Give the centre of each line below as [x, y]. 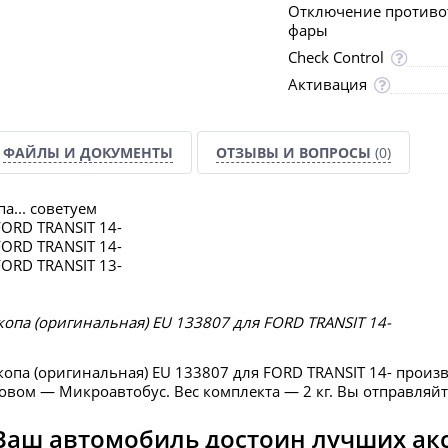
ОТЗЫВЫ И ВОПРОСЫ [295, 152]
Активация [327, 84]
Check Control [336, 57]
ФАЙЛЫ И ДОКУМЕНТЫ [88, 152]
